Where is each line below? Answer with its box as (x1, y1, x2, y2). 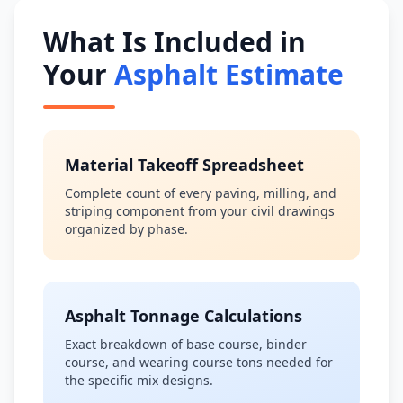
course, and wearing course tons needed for (65, 354, 333, 371)
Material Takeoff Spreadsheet (65, 154, 304, 175)
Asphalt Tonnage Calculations (65, 305, 302, 327)
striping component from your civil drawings (65, 202, 335, 219)
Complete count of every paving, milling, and (65, 184, 336, 201)
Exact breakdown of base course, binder (65, 336, 307, 353)
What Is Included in (43, 23, 306, 60)
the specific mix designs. (65, 372, 213, 389)
